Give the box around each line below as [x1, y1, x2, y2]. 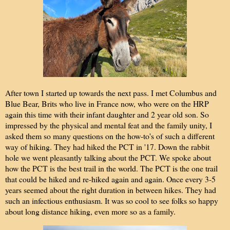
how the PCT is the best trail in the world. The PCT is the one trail [5, 162, 218, 174]
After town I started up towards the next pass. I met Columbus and [5, 87, 217, 98]
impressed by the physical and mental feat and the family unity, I [5, 119, 212, 130]
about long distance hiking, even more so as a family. [5, 205, 178, 217]
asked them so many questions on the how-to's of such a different [5, 130, 215, 141]
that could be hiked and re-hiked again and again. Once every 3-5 [5, 173, 216, 184]
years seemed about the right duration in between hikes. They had [5, 184, 216, 195]
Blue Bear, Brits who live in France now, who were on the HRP [5, 98, 209, 109]
